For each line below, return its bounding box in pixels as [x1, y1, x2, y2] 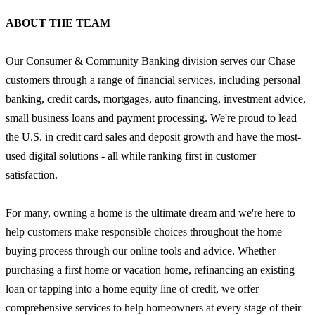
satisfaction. [6, 168, 58, 181]
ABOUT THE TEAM [6, 16, 110, 29]
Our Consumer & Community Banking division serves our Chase [6, 54, 295, 67]
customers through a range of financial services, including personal [6, 73, 300, 86]
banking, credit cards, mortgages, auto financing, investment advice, [6, 92, 306, 105]
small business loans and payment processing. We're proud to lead [6, 111, 297, 124]
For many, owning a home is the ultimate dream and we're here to [6, 206, 295, 219]
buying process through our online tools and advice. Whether [6, 244, 276, 257]
